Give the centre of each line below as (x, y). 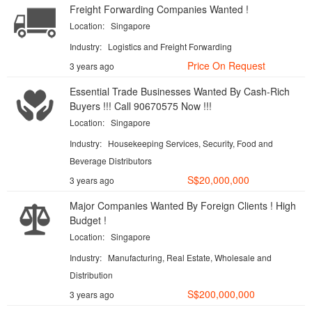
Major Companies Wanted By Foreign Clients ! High (183, 205)
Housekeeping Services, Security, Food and (190, 143)
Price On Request (226, 65)
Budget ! (88, 220)
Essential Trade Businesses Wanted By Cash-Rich (180, 91)
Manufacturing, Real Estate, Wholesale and (190, 257)
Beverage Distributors (111, 161)
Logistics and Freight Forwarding (170, 46)
